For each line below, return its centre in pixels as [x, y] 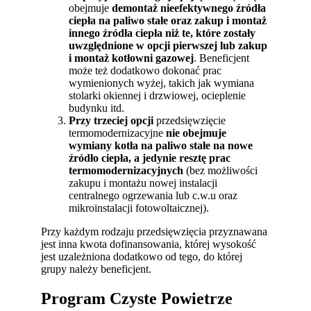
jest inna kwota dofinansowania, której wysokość [149, 244]
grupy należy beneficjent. [96, 269]
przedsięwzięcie [190, 120]
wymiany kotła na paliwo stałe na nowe [161, 145]
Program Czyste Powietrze [137, 298]
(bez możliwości [221, 170]
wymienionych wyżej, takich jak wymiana [162, 83]
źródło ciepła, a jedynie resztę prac [150, 158]
